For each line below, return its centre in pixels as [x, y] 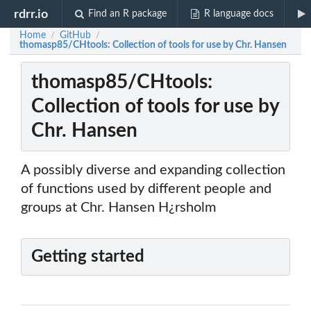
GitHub [75, 35]
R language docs [238, 14]
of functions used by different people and [146, 189]
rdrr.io [31, 14]
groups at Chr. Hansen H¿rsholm [118, 208]
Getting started [88, 257]
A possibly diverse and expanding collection [153, 170]
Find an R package [128, 14]
